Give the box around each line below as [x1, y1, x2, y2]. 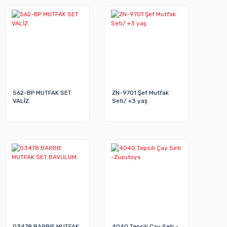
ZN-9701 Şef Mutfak [112, 89, 169, 97]
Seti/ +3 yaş [112, 97, 148, 105]
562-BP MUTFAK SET [13, 89, 72, 97]
